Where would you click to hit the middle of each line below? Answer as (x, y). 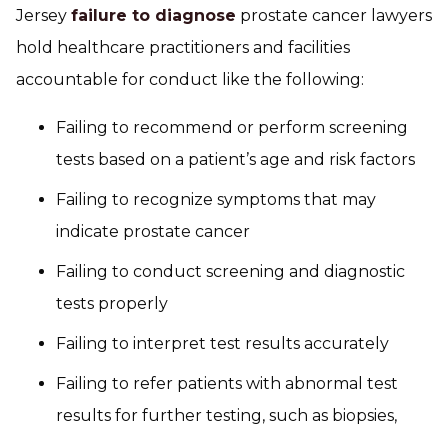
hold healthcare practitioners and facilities (183, 47)
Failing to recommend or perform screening (232, 127)
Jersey (43, 15)
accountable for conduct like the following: (190, 79)
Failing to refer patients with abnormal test (227, 383)
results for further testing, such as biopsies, (226, 415)
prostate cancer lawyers (334, 15)
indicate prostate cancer (153, 231)
